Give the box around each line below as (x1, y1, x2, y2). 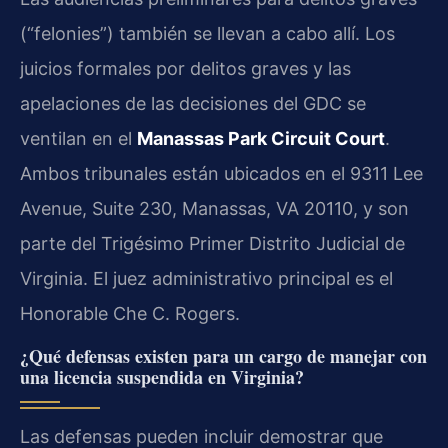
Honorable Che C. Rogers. (20, 302, 240, 324)
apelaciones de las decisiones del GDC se (20, 92, 366, 114)
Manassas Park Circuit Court (137, 127, 385, 149)
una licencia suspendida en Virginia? (20, 363, 304, 390)
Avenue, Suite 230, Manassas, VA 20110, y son (20, 197, 409, 219)
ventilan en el (20, 127, 137, 149)
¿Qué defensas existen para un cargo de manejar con (20, 342, 427, 369)
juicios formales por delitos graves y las (20, 57, 351, 79)
